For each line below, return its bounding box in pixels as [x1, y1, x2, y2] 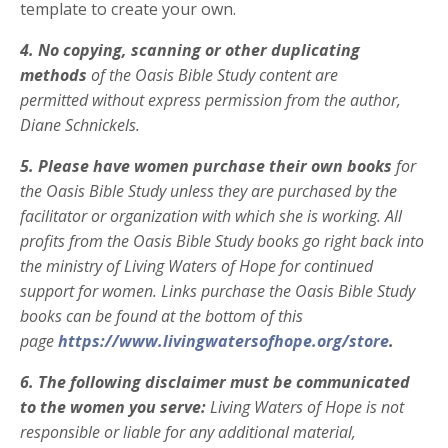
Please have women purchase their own [38, 154, 347, 177]
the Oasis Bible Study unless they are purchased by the [20, 179, 397, 202]
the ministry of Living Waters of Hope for [20, 254, 304, 277]
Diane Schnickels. [20, 113, 140, 136]
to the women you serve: [20, 395, 206, 418]
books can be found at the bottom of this [20, 304, 303, 327]
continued [304, 254, 373, 277]
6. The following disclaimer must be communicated [20, 370, 410, 393]
